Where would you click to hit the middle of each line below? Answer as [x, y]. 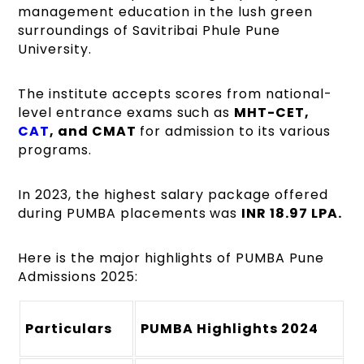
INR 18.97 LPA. [292, 214]
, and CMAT [95, 132]
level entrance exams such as [126, 113]
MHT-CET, [272, 113]
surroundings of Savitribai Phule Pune [149, 31]
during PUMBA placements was [130, 214]
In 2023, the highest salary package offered [173, 195]
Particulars [69, 329]
